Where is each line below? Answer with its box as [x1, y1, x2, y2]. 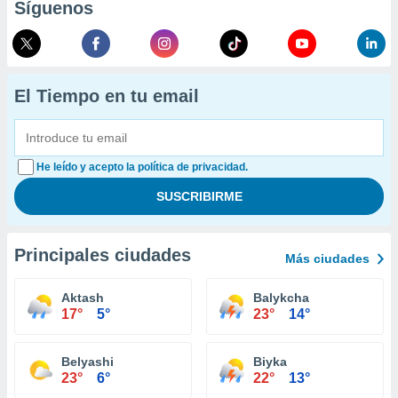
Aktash [61, 291, 104, 305]
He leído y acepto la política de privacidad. [36, 161, 248, 173]
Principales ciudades [14, 245, 191, 265]
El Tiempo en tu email [14, 86, 199, 106]
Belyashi [61, 354, 114, 369]
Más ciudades [285, 251, 370, 266]
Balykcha [253, 291, 309, 305]
